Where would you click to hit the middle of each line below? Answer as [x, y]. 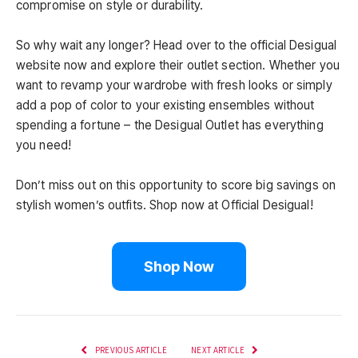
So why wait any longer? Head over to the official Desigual [177, 46]
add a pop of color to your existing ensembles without [165, 105]
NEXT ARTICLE [219, 350]
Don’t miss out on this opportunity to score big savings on [176, 185]
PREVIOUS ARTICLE [130, 350]
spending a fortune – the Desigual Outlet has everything [170, 125]
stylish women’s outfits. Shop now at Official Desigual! [165, 205]
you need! [44, 145]
